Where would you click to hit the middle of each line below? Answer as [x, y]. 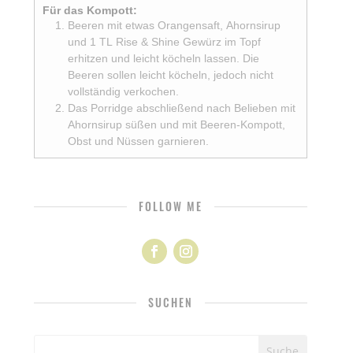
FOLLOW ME [171, 206]
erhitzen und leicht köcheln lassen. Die [164, 59]
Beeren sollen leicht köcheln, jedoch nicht [171, 75]
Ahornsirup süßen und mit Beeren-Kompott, [177, 125]
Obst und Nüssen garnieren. [139, 141]
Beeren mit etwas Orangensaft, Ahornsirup [175, 26]
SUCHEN [171, 303]
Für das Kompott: [90, 11]
